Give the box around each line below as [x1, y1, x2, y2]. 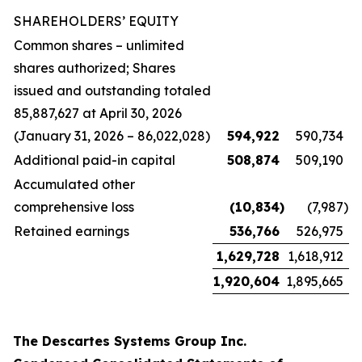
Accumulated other [14, 176, 135, 192]
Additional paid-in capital [14, 152, 175, 168]
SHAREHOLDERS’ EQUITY [14, 13, 179, 29]
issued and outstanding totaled [14, 82, 211, 99]
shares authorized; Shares [14, 60, 175, 76]
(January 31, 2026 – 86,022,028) [14, 128, 210, 144]
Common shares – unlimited [14, 37, 184, 53]
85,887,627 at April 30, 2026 [14, 105, 182, 121]
